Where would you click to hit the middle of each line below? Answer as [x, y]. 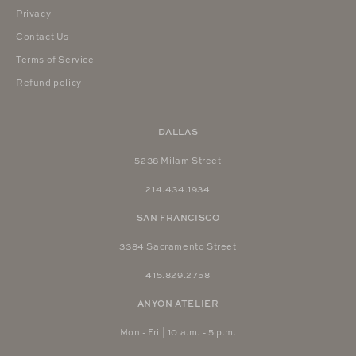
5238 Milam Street [178, 161]
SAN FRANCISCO [178, 218]
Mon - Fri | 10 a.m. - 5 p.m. [178, 332]
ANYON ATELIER [178, 304]
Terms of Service [55, 60]
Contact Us [43, 37]
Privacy [34, 14]
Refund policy [49, 83]
